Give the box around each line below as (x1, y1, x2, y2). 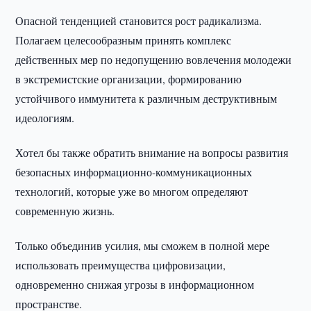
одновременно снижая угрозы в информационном (15, 277, 255, 292)
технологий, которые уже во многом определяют (15, 184, 249, 199)
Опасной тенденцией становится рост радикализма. (15, 13, 262, 28)
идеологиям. (15, 110, 75, 125)
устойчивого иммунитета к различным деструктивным (15, 91, 278, 106)
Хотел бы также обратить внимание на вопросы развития (15, 145, 289, 160)
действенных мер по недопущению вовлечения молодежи (15, 52, 292, 67)
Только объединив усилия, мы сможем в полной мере (15, 238, 270, 253)
